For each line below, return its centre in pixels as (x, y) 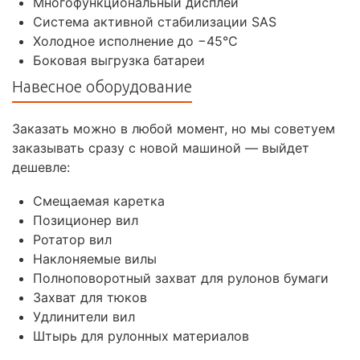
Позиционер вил (86, 220)
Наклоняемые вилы (95, 258)
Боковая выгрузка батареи (119, 60)
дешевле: (41, 167)
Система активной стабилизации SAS (155, 21)
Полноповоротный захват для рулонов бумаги (181, 278)
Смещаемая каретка (99, 200)
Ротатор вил (72, 239)
